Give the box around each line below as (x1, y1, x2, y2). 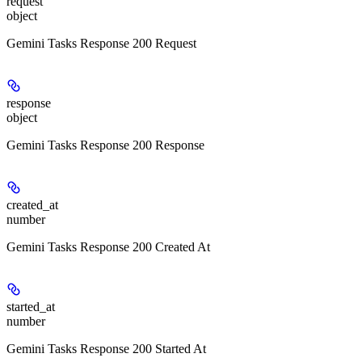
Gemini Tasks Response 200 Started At (6, 342, 206, 356)
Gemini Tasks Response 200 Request (6, 36, 196, 51)
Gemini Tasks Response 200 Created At (6, 240, 210, 255)
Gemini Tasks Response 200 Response (6, 138, 204, 153)
